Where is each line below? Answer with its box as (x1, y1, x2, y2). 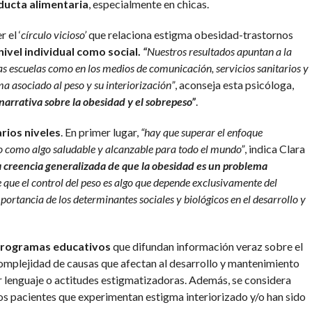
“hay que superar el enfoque (140, 125, 263, 139)
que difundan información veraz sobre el (110, 240, 303, 253)
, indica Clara (244, 142, 305, 156)
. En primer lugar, (60, 125, 141, 139)
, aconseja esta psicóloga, (174, 78, 294, 92)
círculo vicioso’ (20, 28, 86, 42)
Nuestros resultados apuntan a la (146, 45, 292, 58)
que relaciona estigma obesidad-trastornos (86, 28, 293, 42)
